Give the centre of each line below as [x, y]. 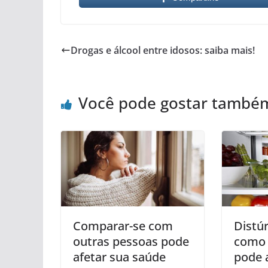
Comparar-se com [123, 226]
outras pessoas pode [131, 241]
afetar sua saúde [119, 257]
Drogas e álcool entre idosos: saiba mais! [163, 51]
